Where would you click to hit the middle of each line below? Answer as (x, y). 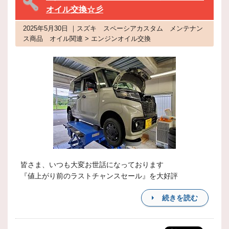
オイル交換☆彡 (75, 9)
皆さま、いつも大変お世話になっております (92, 165)
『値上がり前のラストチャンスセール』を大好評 (99, 176)
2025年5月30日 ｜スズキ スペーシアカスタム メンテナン (113, 28)
